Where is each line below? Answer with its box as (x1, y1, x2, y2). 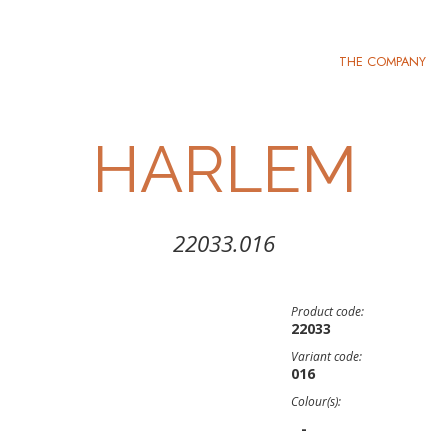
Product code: (291, 303, 364, 320)
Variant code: (291, 348, 362, 365)
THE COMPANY (339, 52, 426, 71)
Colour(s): (291, 393, 341, 410)
